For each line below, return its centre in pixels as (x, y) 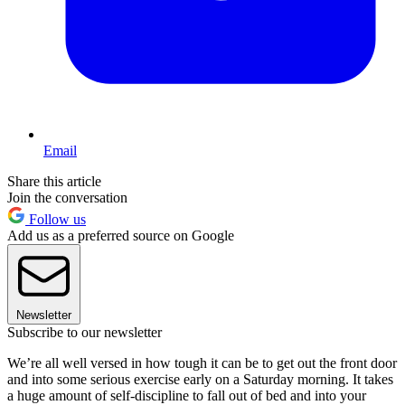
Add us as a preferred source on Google (121, 235)
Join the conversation (67, 197)
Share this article (54, 181)
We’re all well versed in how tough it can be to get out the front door (202, 363)
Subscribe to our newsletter (85, 332)
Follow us (56, 219)
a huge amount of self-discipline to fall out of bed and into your (187, 395)
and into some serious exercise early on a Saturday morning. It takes (200, 379)
